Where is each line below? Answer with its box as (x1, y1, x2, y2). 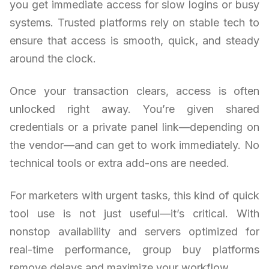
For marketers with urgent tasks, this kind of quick (10, 189, 259, 202)
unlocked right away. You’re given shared (10, 102, 259, 115)
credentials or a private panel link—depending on (10, 120, 259, 133)
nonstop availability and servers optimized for (10, 225, 259, 238)
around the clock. (10, 52, 96, 65)
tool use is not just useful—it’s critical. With (10, 207, 259, 220)
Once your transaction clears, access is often (10, 84, 259, 97)
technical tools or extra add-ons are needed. (10, 156, 229, 169)
